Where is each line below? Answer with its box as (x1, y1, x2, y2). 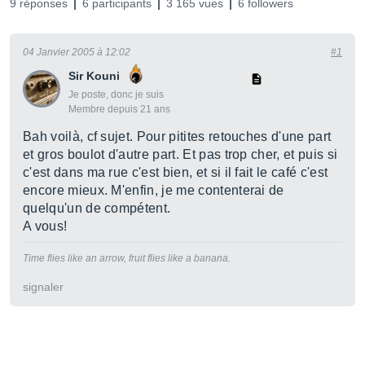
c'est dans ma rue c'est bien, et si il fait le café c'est (23, 165, 328, 179)
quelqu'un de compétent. (23, 201, 171, 215)
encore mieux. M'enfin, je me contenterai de (23, 183, 284, 197)
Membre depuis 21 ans (68, 103, 170, 115)
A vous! (23, 219, 68, 233)
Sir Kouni (68, 69, 120, 82)
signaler (23, 280, 64, 293)
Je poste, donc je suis (68, 89, 164, 100)
